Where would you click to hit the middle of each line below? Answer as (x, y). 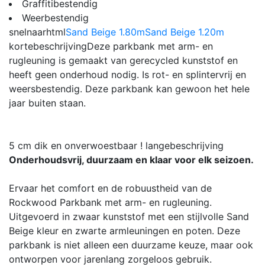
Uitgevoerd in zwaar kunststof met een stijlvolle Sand (129, 216)
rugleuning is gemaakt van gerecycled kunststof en (123, 60)
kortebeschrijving (48, 46)
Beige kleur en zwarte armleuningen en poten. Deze (125, 230)
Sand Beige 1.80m (105, 32)
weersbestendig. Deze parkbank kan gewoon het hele (129, 88)
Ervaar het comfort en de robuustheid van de (110, 188)
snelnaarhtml (37, 32)
